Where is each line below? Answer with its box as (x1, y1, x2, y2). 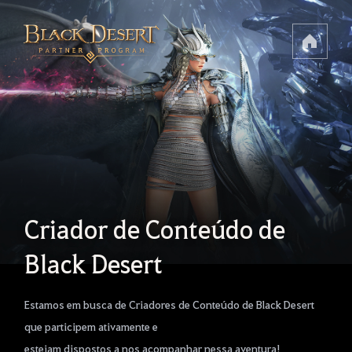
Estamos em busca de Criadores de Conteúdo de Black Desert (24, 296, 315, 311)
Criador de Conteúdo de (24, 211, 286, 245)
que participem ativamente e (24, 318, 159, 333)
